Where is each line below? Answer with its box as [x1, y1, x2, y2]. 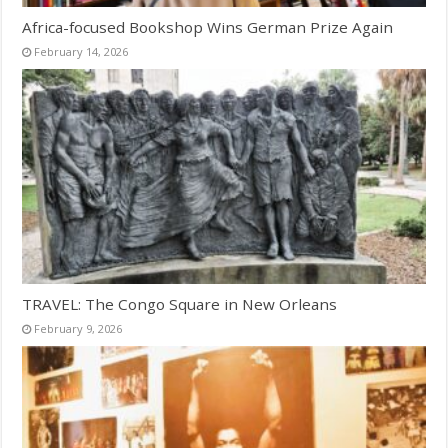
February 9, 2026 [34, 320, 123, 336]
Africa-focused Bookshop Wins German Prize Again [22, 17, 394, 38]
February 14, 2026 [34, 44, 129, 60]
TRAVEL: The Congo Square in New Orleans [22, 293, 338, 314]
